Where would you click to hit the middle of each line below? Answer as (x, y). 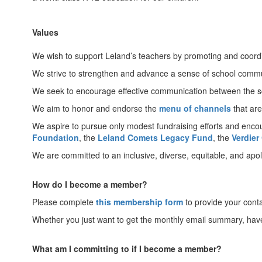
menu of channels (195, 108)
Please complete (64, 202)
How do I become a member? (90, 184)
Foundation (56, 137)
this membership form (139, 202)
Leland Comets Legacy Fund (155, 137)
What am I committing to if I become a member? (127, 249)
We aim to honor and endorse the (96, 108)
